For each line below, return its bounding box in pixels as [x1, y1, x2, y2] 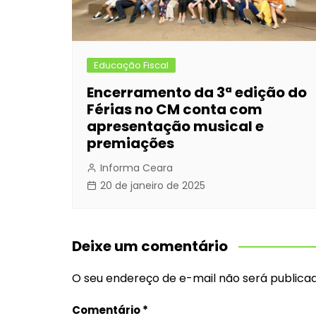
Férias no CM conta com [87, 99, 262, 119]
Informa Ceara [100, 160, 173, 175]
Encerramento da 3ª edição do [87, 82, 307, 102]
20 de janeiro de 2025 [100, 178, 205, 193]
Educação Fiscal [94, 58, 169, 72]
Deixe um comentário [72, 236, 228, 256]
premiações [87, 133, 174, 153]
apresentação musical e [87, 116, 264, 136]
